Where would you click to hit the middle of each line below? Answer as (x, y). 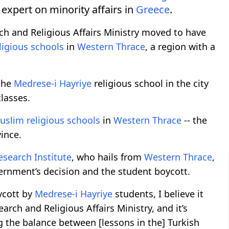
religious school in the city (150, 83)
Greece (153, 9)
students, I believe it (158, 193)
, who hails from (108, 157)
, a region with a (180, 46)
